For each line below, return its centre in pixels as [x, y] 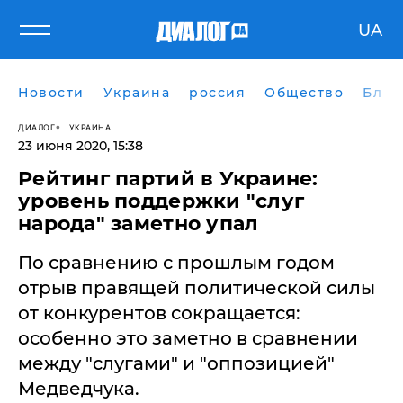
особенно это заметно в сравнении [188, 338]
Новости [51, 93]
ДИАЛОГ [36, 127]
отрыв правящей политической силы [197, 288]
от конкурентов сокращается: [159, 313]
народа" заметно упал [139, 224]
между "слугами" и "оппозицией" [176, 363]
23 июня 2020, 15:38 [81, 146]
